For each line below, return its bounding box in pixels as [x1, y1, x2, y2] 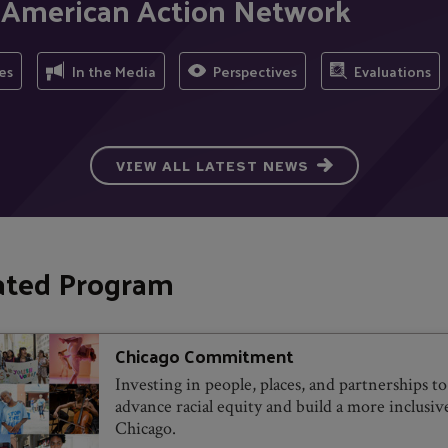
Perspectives [213, 57, 298, 84]
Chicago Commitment [115, 338, 294, 372]
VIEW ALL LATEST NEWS [115, 157, 309, 175]
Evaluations [353, 57, 431, 84]
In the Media [71, 57, 156, 84]
